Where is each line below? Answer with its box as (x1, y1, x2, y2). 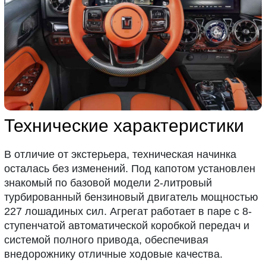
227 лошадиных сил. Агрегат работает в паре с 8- (4, 205, 252, 217)
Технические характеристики (4, 115, 245, 135)
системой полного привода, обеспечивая (4, 233, 209, 246)
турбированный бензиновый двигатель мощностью (4, 191, 259, 203)
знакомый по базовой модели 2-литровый (4, 176, 213, 189)
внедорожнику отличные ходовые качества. (4, 248, 223, 260)
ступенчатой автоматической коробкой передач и (4, 219, 250, 232)
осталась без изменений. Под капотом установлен (4, 162, 256, 175)
